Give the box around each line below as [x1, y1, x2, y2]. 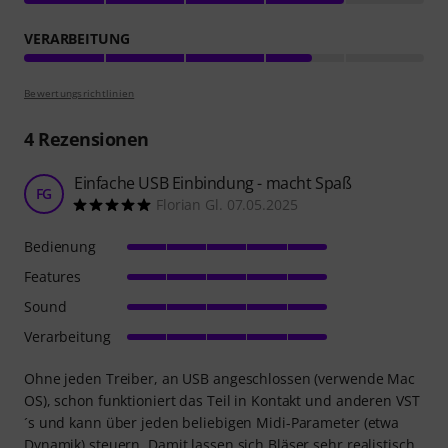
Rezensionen [33, 126, 149, 151]
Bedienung [24, 236, 97, 256]
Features [24, 266, 82, 286]
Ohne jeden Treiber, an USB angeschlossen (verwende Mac [24, 368, 416, 388]
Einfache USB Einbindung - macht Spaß [74, 171, 352, 194]
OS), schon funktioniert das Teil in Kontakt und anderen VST [24, 390, 420, 410]
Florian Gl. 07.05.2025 [156, 194, 298, 214]
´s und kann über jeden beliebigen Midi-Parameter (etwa [24, 412, 400, 432]
